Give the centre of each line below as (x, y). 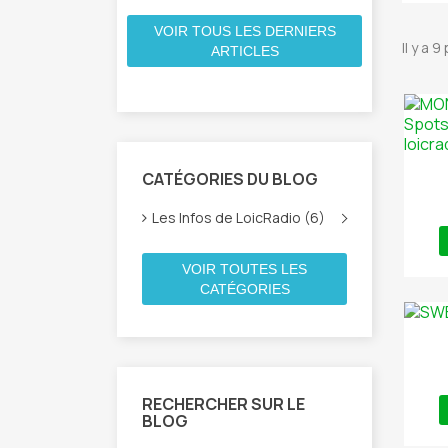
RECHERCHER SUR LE (223, 404)
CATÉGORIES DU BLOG (230, 179)
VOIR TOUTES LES (244, 269)
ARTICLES (244, 51)
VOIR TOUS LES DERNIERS (244, 31)
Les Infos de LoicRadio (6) (238, 217)
